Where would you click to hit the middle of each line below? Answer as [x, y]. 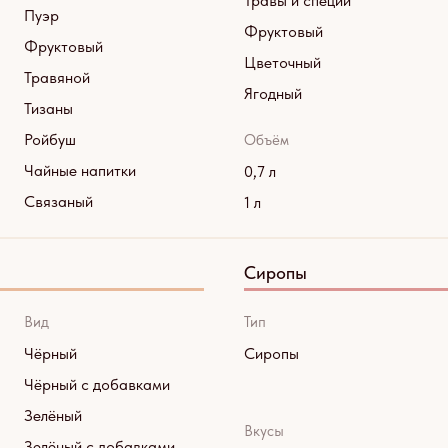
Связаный [58, 201]
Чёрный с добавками [97, 384]
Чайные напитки [80, 170]
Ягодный [273, 93]
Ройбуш [50, 139]
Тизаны [48, 108]
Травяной [57, 77]
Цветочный [282, 62]
